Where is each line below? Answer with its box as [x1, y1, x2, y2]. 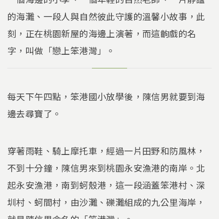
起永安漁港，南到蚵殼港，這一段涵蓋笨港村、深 [7, 178, 205, 191]
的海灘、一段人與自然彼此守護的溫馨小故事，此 [7, 10, 205, 23]
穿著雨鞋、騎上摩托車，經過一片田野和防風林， [7, 144, 205, 157]
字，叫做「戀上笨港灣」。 [7, 44, 115, 57]
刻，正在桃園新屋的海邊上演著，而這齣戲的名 [7, 27, 197, 40]
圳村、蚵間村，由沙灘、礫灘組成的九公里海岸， [7, 195, 205, 208]
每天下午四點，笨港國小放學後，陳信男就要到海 [7, 90, 205, 103]
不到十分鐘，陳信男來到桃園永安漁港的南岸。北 [7, 161, 205, 174]
